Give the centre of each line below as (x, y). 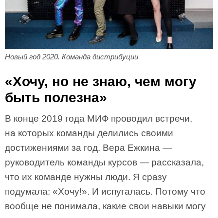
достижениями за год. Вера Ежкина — (88, 147)
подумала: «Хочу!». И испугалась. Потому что (105, 191)
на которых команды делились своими (89, 133)
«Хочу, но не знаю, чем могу (101, 81)
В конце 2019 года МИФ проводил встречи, (99, 118)
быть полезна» (56, 97)
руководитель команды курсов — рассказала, (104, 162)
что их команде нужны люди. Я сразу (86, 177)
